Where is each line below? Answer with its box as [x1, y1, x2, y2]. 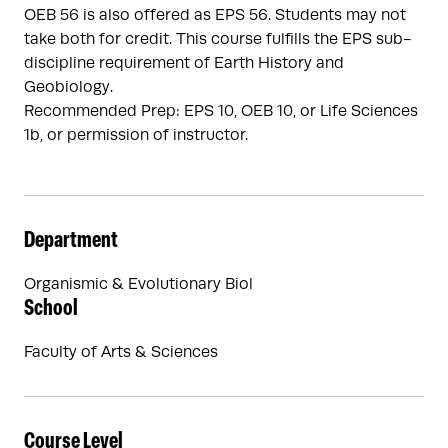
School [24, 298, 78, 321]
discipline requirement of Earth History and [24, 54, 344, 72]
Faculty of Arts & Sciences [24, 343, 218, 361]
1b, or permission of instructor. [24, 126, 248, 144]
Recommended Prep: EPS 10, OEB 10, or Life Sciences [24, 102, 418, 120]
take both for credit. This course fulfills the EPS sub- [24, 30, 411, 48]
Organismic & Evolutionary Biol [24, 275, 253, 293]
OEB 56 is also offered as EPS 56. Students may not [24, 6, 406, 24]
